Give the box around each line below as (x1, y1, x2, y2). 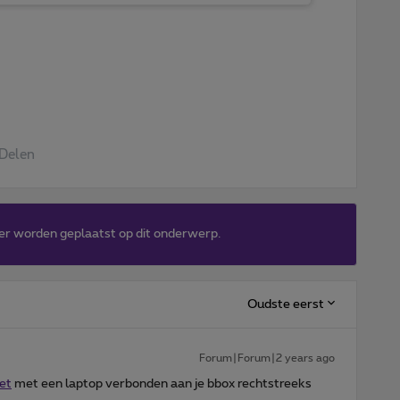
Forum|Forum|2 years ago (199, 353, 335, 364)
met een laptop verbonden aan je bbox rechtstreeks (12, 378, 312, 391)
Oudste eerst (247, 297, 324, 311)
